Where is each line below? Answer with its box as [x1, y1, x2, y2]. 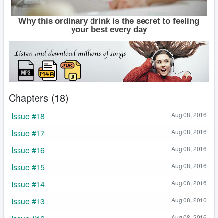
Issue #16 [11, 145, 45, 156]
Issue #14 [11, 179, 45, 190]
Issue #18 [11, 110, 45, 122]
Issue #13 [11, 196, 45, 207]
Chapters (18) [9, 91, 69, 105]
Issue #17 [11, 127, 45, 139]
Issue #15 [11, 162, 45, 173]
